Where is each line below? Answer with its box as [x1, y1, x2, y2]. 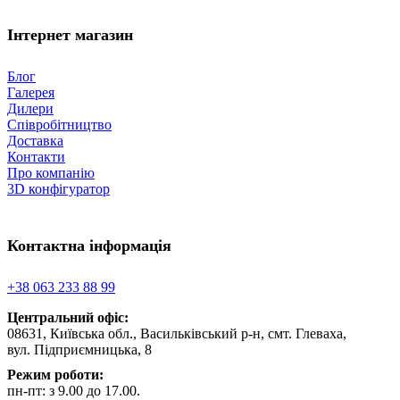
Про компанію [7, 165, 95, 181]
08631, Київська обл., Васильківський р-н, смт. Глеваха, [7, 325, 346, 341]
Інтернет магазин [7, 26, 133, 45]
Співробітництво [7, 117, 112, 133]
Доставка [7, 133, 63, 149]
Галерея [7, 85, 54, 101]
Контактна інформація [7, 237, 171, 255]
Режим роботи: [7, 366, 104, 382]
